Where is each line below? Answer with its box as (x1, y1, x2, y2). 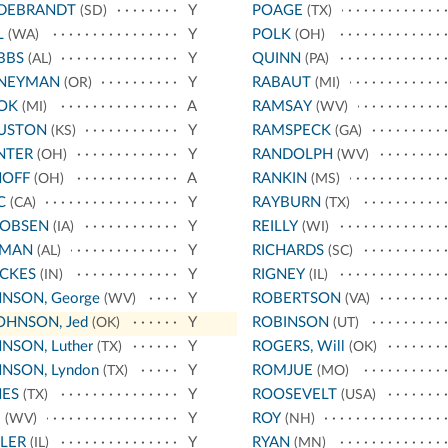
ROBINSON (251, 315, 329, 331)
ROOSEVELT (251, 387, 337, 403)
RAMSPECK (251, 123, 331, 139)
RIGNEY (251, 267, 305, 283)
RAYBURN (251, 195, 321, 211)
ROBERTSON (251, 291, 341, 307)
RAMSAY (251, 99, 312, 115)
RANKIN (251, 171, 307, 187)
